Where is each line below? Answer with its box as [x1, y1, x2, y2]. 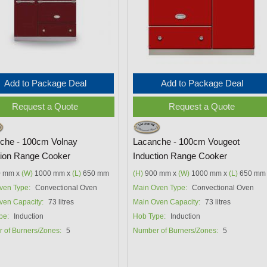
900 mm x [143, 169, 179, 178]
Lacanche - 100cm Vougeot [133, 136, 240, 147]
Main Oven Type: [133, 183, 188, 192]
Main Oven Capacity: [133, 197, 201, 206]
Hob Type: [133, 212, 166, 221]
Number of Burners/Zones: [133, 226, 219, 235]
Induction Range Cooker [133, 151, 228, 161]
